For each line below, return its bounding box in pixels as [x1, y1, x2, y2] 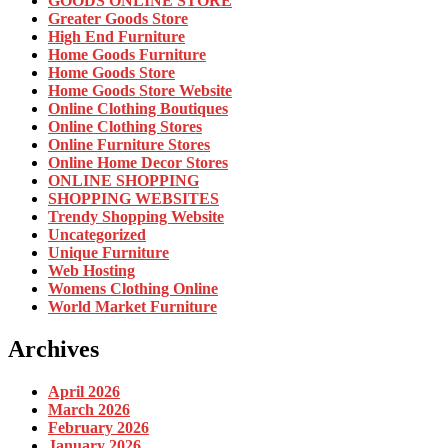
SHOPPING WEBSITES [48, 190, 219, 208]
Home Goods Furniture [48, 46, 206, 64]
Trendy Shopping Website [48, 208, 224, 226]
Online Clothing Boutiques [48, 100, 228, 118]
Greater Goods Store [48, 10, 188, 28]
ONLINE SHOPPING [48, 172, 199, 190]
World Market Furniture [48, 298, 217, 316]
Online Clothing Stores [48, 118, 202, 136]
